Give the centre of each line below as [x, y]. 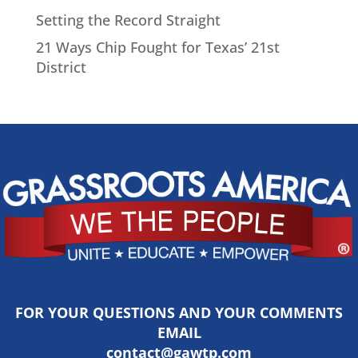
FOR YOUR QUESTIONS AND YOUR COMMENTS [179, 312]
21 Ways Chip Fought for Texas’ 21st [157, 47]
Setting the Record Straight [128, 20]
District [61, 67]
